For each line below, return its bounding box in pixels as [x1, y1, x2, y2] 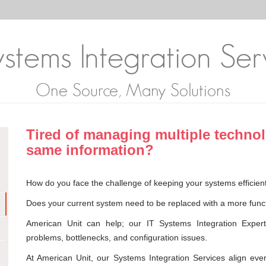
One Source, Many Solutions [36, 82, 230, 100]
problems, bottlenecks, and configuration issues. [26, 233, 207, 243]
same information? [26, 142, 154, 159]
